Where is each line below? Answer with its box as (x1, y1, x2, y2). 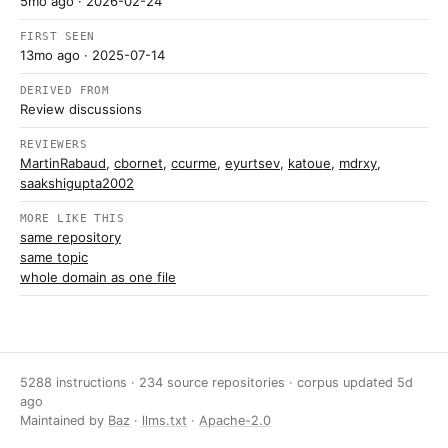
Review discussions (20, 101, 142, 117)
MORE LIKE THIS (20, 212, 125, 225)
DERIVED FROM (20, 84, 110, 97)
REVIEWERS (20, 138, 88, 151)
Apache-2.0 (199, 413, 271, 428)
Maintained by (20, 413, 108, 428)
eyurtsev (225, 155, 280, 171)
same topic (20, 249, 88, 265)
